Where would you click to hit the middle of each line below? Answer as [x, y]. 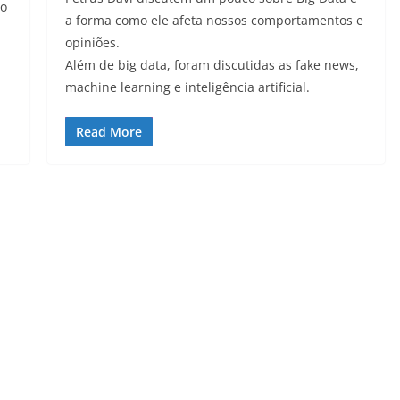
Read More [108, 131]
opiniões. [92, 42]
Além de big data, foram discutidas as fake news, [212, 64]
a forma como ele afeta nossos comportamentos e [214, 20]
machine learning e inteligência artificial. [187, 87]
